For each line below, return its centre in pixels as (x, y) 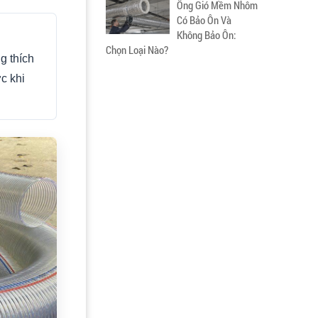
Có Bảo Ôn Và (204, 20)
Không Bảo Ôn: (206, 35)
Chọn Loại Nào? (137, 50)
